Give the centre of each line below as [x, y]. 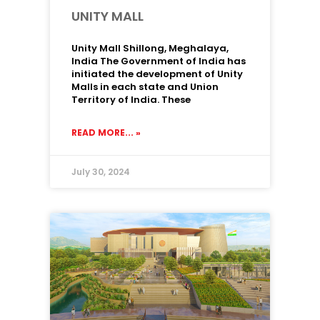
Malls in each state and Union [145, 87]
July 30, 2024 [101, 172]
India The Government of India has [159, 61]
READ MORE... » [106, 132]
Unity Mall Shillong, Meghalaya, [150, 48]
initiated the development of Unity [157, 74]
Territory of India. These [131, 100]
